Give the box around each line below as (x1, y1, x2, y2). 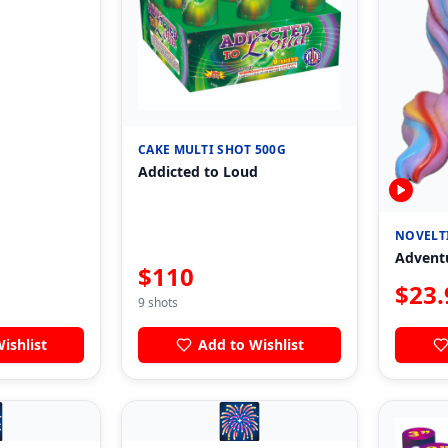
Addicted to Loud (138, 162, 258, 182)
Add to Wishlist (197, 335, 304, 355)
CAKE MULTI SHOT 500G (138, 141, 286, 159)
